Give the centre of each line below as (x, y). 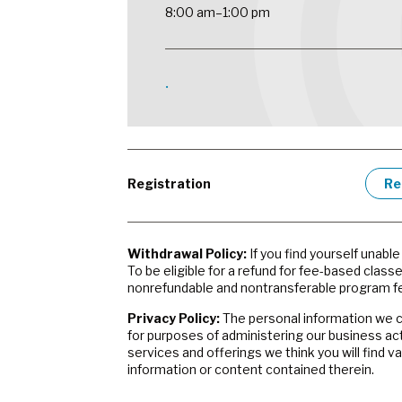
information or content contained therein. (251, 369)
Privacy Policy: (174, 318)
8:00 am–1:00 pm (218, 12)
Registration (169, 183)
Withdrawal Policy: (187, 253)
